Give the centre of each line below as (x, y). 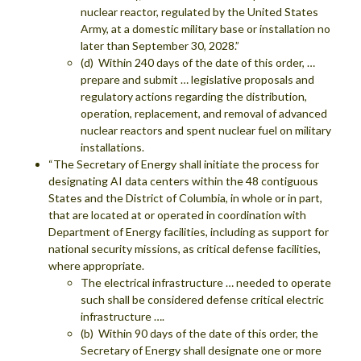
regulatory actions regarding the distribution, (194, 96)
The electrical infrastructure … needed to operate (206, 282)
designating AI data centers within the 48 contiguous (183, 180)
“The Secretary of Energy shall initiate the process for (184, 164)
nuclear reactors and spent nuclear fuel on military (206, 130)
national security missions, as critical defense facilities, (185, 248)
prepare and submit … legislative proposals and (197, 79)
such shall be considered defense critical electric (202, 299)
